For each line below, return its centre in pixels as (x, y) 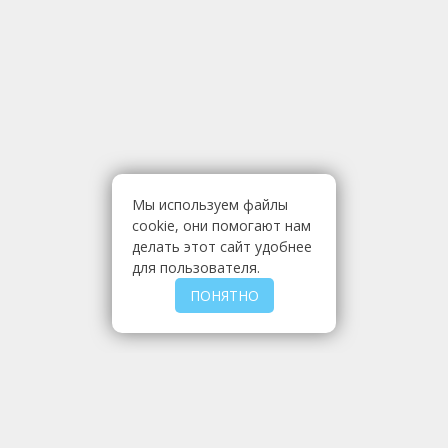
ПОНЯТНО (224, 295)
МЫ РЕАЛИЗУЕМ (224, 384)
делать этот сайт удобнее (222, 246)
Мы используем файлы (210, 204)
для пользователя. (196, 267)
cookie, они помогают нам (221, 225)
